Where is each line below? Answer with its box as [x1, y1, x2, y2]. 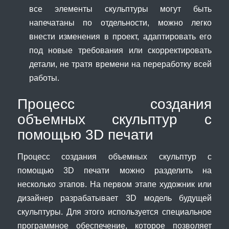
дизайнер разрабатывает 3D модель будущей [17, 193, 212, 202]
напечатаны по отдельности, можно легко [29, 18, 212, 28]
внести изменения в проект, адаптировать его [29, 32, 212, 41]
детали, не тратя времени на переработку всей [29, 59, 212, 69]
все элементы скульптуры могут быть [29, 4, 212, 14]
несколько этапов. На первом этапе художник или [17, 179, 212, 189]
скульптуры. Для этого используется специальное [17, 207, 212, 216]
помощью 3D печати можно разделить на [17, 165, 212, 175]
